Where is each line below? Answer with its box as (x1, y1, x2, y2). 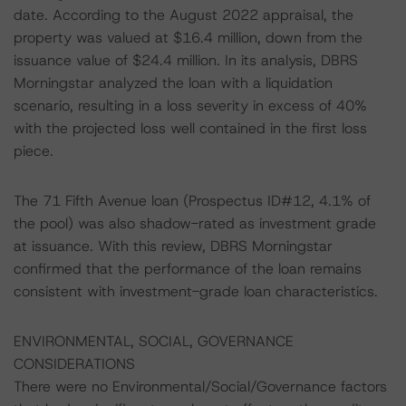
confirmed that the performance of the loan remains (14, 259, 362, 278)
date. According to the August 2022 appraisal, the (14, 5, 353, 24)
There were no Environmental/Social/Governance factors (14, 377, 387, 396)
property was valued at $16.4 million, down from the (14, 28, 362, 47)
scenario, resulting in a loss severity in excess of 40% (14, 96, 367, 115)
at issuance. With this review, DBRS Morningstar (14, 237, 333, 256)
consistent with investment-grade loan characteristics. (14, 282, 378, 301)
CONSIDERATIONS (14, 354, 135, 373)
